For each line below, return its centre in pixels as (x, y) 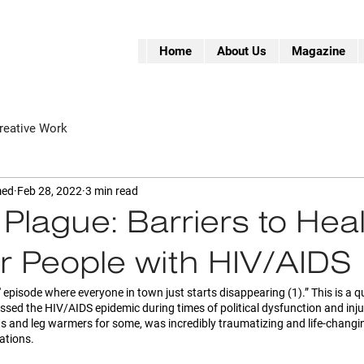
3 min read (112, 191)
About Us (242, 51)
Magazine (318, 51)
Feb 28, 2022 (50, 191)
